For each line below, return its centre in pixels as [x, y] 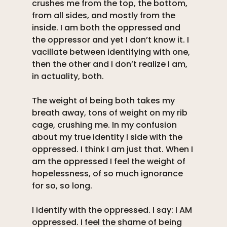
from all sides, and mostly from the [104, 16]
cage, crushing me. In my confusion [105, 125]
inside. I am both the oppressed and [107, 28]
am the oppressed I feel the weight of [109, 162]
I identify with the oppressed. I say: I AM [113, 210]
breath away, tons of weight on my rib [110, 113]
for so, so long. [63, 186]
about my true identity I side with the [108, 137]
